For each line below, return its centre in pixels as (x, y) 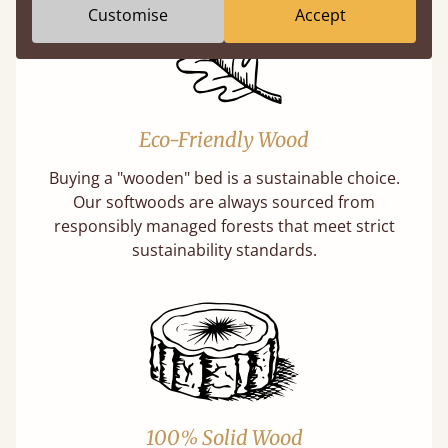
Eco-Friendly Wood (224, 139)
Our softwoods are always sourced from (224, 202)
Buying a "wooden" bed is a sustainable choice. (224, 178)
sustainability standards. (224, 250)
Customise (128, 15)
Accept (320, 15)
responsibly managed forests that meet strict (224, 226)
